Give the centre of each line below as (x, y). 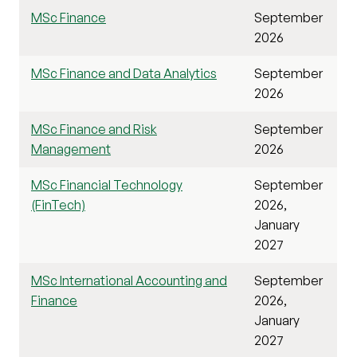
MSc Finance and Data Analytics (124, 73)
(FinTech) (58, 204)
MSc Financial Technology (107, 184)
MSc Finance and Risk (94, 129)
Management (71, 149)
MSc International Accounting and (129, 280)
